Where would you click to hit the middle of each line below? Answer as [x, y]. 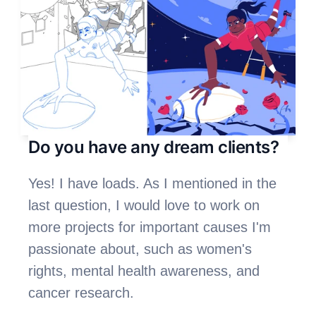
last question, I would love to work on [144, 205]
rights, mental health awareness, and [144, 271]
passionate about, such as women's [140, 249]
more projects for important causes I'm [150, 227]
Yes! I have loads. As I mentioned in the [153, 183]
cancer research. [84, 292]
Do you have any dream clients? [154, 147]
